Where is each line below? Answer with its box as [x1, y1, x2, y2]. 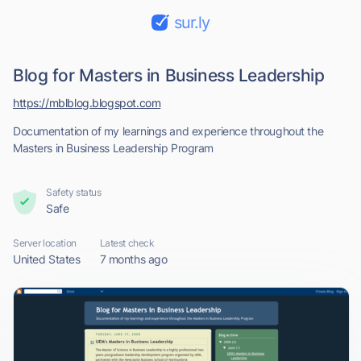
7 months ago [99, 252, 168, 266]
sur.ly [174, 13, 210, 32]
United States [13, 252, 81, 266]
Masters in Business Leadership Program [13, 141, 214, 155]
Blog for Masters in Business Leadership [13, 65, 325, 85]
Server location [13, 237, 77, 249]
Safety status [46, 186, 102, 198]
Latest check [99, 237, 155, 249]
